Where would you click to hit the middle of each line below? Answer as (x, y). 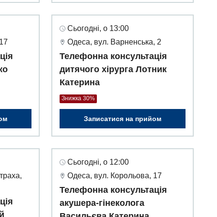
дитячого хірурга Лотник (113, 70)
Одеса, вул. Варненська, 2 (114, 42)
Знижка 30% (78, 99)
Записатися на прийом (123, 119)
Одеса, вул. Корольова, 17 (115, 176)
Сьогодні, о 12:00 (98, 162)
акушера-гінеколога (102, 203)
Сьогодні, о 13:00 (98, 29)
